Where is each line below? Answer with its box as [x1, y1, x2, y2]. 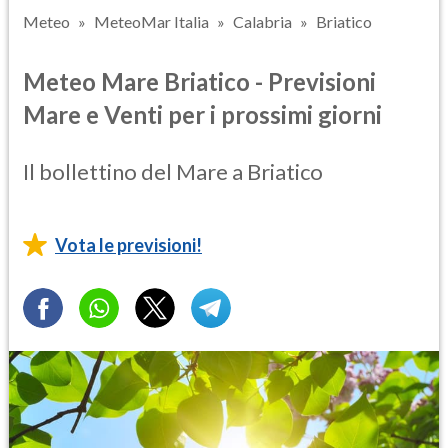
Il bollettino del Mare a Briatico [23, 157, 323, 185]
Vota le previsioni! [55, 233, 202, 256]
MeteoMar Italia [94, 12, 209, 31]
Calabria [233, 12, 292, 31]
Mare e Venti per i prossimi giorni [23, 99, 382, 129]
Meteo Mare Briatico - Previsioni [23, 66, 376, 96]
